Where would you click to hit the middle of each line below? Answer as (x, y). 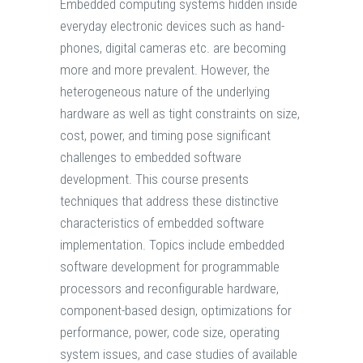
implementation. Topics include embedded (172, 245)
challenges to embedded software (151, 158)
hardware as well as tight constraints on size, (180, 114)
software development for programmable (170, 267)
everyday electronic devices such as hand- (172, 26)
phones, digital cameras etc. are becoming (173, 48)
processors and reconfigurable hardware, (169, 289)
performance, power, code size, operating (170, 333)
